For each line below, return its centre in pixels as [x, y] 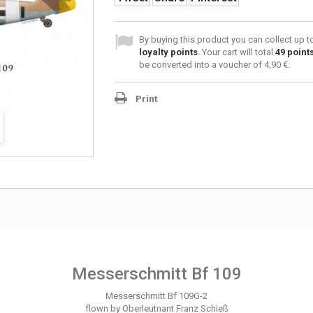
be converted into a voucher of [201, 65]
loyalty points [168, 52]
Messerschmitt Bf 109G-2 [156, 296]
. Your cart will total [236, 52]
